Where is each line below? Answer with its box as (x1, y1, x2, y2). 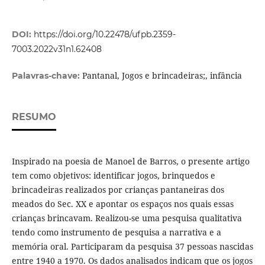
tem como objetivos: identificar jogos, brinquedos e (11, 170, 215, 182)
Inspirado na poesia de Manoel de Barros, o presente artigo (11, 156, 250, 167)
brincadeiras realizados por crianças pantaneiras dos (11, 184, 224, 196)
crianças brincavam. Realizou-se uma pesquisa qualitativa (11, 212, 242, 224)
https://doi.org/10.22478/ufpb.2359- (33, 29, 176, 40)
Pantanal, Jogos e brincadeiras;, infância (82, 70, 242, 82)
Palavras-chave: (11, 70, 82, 82)
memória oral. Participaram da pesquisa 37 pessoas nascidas (11, 241, 253, 253)
